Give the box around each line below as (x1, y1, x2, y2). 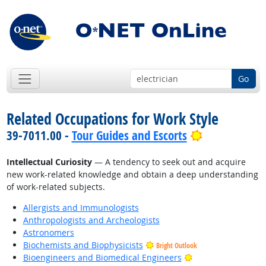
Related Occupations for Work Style (6, 108, 218, 130)
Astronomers (23, 227, 74, 239)
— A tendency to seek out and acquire (91, 156, 246, 168)
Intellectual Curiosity (6, 156, 92, 168)
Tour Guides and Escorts (71, 127, 187, 144)
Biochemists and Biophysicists (23, 239, 143, 251)
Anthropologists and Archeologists (23, 214, 160, 226)
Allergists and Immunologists (23, 202, 139, 214)
